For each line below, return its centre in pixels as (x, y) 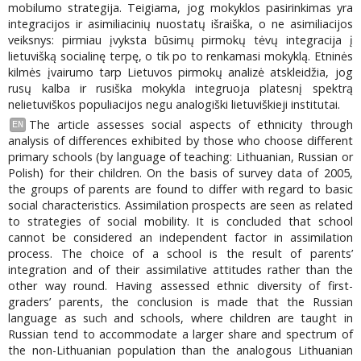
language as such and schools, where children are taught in (180, 317)
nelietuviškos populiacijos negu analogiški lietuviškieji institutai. (174, 105)
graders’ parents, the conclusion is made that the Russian (180, 301)
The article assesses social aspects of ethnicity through (191, 124)
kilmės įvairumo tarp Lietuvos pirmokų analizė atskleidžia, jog (180, 73)
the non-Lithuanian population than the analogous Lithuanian (180, 350)
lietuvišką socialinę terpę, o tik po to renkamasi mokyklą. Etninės (180, 56)
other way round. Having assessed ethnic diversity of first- (180, 285)
